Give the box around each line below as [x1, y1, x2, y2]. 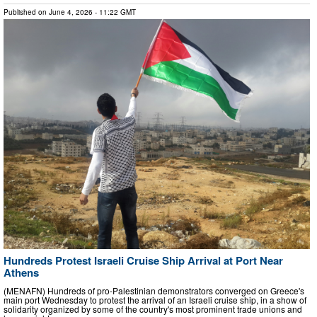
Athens [4, 265, 39, 281]
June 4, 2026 [49, 7, 93, 18]
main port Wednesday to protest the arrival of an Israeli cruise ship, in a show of [4, 293, 306, 306]
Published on [4, 7, 49, 18]
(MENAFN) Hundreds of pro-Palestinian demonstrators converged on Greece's [4, 284, 304, 296]
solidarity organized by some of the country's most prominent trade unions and [4, 302, 302, 315]
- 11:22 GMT [93, 7, 136, 18]
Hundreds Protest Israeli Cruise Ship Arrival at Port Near [4, 253, 283, 269]
